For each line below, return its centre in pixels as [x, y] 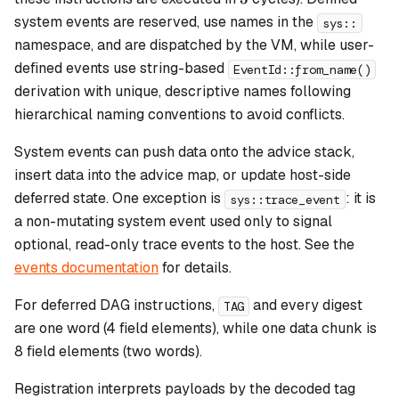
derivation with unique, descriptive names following [183, 92]
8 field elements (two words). [108, 352]
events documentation [86, 268]
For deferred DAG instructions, [116, 305]
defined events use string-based [121, 69]
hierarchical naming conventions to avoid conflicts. [179, 115]
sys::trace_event [285, 199]
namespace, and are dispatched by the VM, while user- [194, 45]
